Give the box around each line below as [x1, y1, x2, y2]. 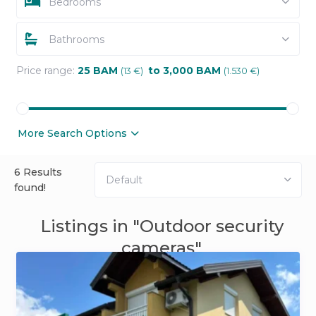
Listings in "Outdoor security [39, 216, 284, 237]
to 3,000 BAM [145, 64, 224, 78]
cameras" [121, 238, 202, 259]
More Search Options [18, 127, 128, 140]
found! [14, 181, 47, 195]
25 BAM [77, 64, 121, 78]
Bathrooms [48, 33, 104, 47]
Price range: [16, 64, 75, 78]
